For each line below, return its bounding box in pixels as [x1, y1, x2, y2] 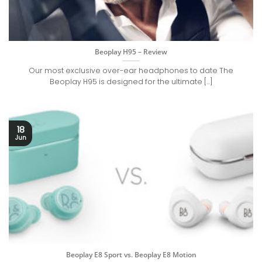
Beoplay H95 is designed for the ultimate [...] [50, 77, 212, 87]
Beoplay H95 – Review [95, 46, 167, 57]
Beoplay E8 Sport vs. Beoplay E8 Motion [65, 249, 196, 260]
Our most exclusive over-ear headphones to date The [29, 65, 233, 76]
